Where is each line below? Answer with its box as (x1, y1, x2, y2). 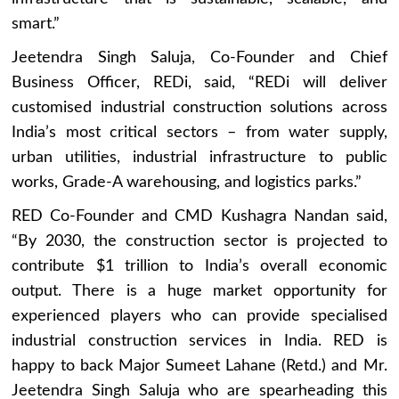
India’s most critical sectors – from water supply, (12, 124, 387, 141)
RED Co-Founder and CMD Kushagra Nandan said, (12, 208, 387, 224)
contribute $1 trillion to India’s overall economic (12, 257, 387, 274)
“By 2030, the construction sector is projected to (12, 232, 387, 249)
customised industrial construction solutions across (12, 99, 387, 116)
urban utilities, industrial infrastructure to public (12, 149, 387, 166)
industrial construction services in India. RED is (12, 332, 387, 349)
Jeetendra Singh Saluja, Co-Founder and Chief (12, 49, 387, 66)
